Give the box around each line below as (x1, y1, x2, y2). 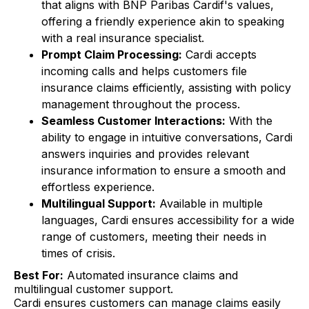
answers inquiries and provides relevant (41, 147, 249, 161)
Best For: (14, 268, 63, 283)
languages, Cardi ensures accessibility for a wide (41, 213, 295, 228)
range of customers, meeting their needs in (41, 230, 266, 244)
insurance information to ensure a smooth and (41, 163, 286, 178)
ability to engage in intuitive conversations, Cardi (41, 130, 292, 145)
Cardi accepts (182, 48, 257, 62)
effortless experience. (41, 180, 154, 195)
